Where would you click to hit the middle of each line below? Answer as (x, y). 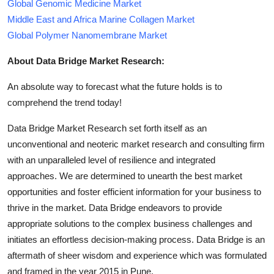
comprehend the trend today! (65, 102)
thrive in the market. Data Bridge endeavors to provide (115, 207)
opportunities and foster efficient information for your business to (134, 191)
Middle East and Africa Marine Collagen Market (101, 19)
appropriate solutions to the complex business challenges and (130, 223)
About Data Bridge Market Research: (86, 61)
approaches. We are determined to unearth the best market (125, 176)
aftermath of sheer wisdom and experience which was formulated (137, 255)
